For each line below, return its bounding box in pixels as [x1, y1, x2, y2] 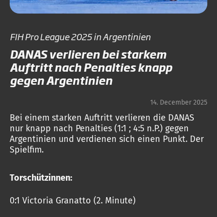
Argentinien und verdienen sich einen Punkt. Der [10, 134, 204, 144]
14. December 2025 [150, 98, 207, 107]
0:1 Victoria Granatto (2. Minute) [10, 195, 136, 206]
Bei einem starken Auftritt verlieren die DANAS [10, 112, 194, 123]
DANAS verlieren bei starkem [10, 46, 166, 62]
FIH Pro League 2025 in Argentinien [10, 30, 151, 43]
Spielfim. [10, 144, 44, 155]
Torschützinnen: [10, 172, 72, 183]
